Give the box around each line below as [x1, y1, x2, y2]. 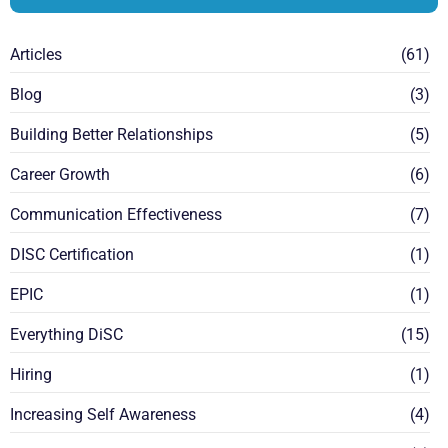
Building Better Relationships [10, 125, 213, 145]
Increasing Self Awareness [10, 405, 196, 425]
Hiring [10, 365, 52, 385]
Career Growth [10, 165, 110, 185]
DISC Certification [10, 245, 134, 265]
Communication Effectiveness [10, 205, 222, 225]
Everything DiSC [10, 325, 123, 345]
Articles [10, 45, 62, 65]
